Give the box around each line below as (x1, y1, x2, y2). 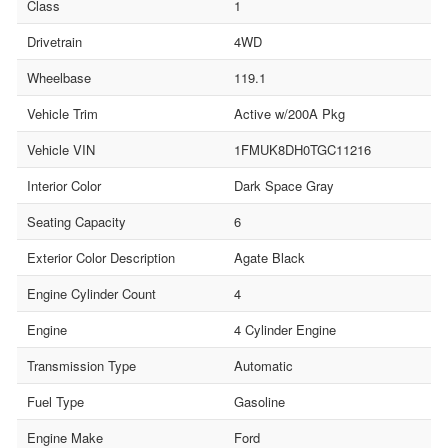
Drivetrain (27, 32, 82, 52)
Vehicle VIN (27, 140, 95, 160)
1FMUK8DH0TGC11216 (234, 140, 371, 160)
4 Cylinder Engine (234, 320, 336, 340)
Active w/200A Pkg (234, 104, 345, 124)
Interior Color (27, 176, 101, 196)
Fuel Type (27, 392, 84, 412)
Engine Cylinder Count (27, 284, 156, 304)
